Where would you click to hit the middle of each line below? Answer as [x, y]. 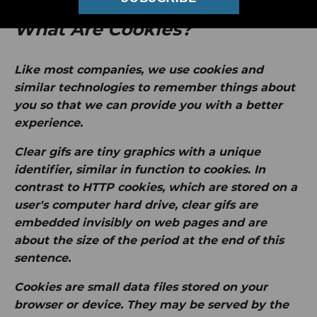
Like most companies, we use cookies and [139, 70]
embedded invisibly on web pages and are [140, 223]
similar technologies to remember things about [155, 87]
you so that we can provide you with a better [148, 105]
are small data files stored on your [164, 287]
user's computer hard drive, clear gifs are [136, 205]
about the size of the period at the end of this [149, 240]
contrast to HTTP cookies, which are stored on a [156, 187]
